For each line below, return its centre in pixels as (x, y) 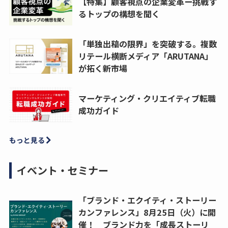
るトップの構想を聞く (119, 14)
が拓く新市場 (103, 68)
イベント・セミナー (62, 170)
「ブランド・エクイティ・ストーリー (147, 200)
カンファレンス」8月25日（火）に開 (147, 212)
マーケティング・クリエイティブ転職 (147, 98)
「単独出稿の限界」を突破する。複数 (147, 44)
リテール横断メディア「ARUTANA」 (145, 56)
